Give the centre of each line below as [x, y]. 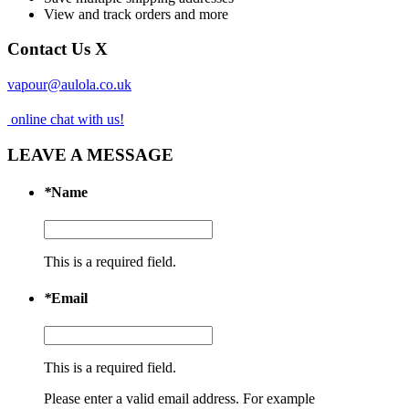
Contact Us [49, 49]
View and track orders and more [136, 14]
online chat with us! [66, 120]
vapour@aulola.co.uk [69, 85]
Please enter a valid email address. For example [179, 398]
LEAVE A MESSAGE [90, 154]
